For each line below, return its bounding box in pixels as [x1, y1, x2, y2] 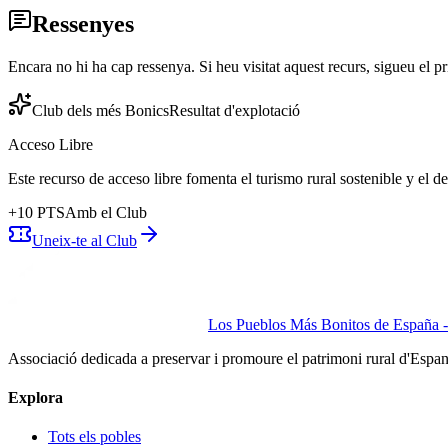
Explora [8, 388, 63, 406]
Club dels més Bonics [32, 101, 169, 119]
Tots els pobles [48, 428, 141, 446]
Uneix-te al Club [32, 231, 137, 249]
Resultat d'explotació [169, 101, 300, 119]
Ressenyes [32, 10, 134, 37]
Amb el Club [65, 203, 147, 221]
